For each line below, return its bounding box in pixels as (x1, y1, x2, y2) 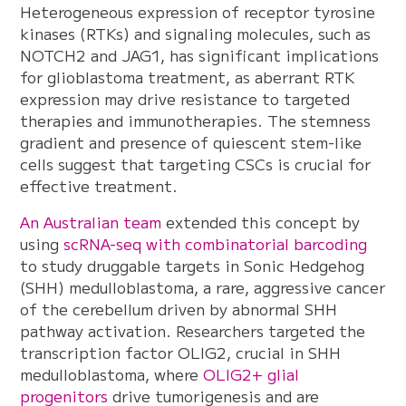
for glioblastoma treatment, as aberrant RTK (20, 66, 356, 88)
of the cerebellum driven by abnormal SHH (20, 298, 338, 320)
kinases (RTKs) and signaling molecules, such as (20, 23, 372, 44)
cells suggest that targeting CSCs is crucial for (20, 153, 372, 175)
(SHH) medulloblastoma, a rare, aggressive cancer (20, 276, 386, 298)
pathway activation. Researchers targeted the (20, 320, 366, 342)
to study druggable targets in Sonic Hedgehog (20, 255, 365, 276)
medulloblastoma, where (20, 363, 204, 385)
